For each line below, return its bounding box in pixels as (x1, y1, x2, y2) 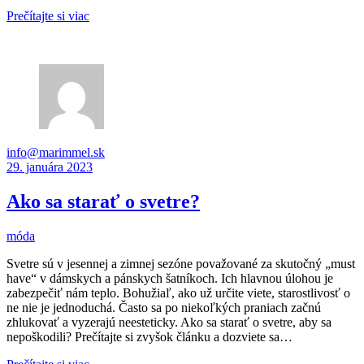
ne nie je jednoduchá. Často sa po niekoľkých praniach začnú (6, 301, 321, 315)
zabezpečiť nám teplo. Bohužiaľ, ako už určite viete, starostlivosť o (6, 286, 350, 301)
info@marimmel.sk (6, 145, 105, 160)
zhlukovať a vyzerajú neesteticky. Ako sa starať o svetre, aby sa (6, 315, 331, 330)
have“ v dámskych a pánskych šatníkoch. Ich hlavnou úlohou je (6, 271, 333, 286)
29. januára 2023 (6, 160, 93, 175)
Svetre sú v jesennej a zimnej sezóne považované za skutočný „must (6, 257, 355, 271)
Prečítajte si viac (6, 9, 89, 24)
